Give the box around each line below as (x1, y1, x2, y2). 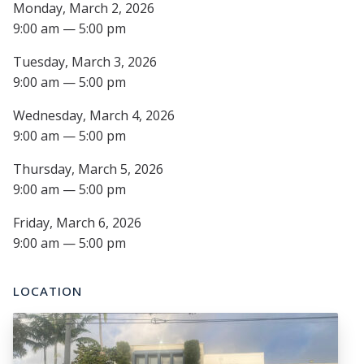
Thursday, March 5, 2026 (13, 160, 163, 179)
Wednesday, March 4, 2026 (13, 106, 175, 125)
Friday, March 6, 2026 (13, 214, 141, 232)
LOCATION (13, 283, 82, 300)
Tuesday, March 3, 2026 (13, 53, 157, 71)
